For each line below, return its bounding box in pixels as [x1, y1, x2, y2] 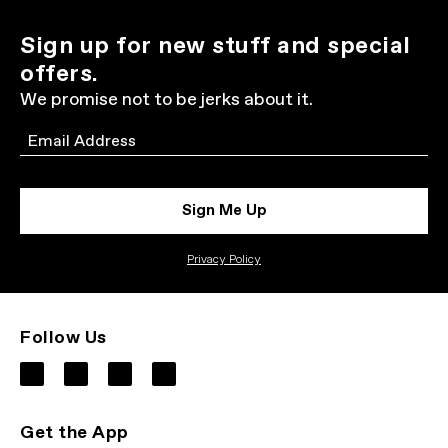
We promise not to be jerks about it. [20, 88, 313, 112]
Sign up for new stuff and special [20, 30, 411, 62]
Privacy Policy [187, 252, 261, 268]
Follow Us [20, 326, 107, 350]
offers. [20, 58, 99, 90]
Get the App [20, 421, 129, 445]
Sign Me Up [181, 200, 267, 221]
